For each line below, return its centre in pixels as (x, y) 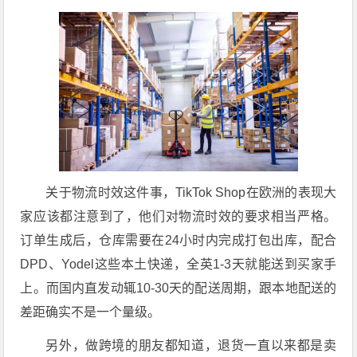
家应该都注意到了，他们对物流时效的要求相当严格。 (178, 216)
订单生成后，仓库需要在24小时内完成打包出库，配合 (178, 240)
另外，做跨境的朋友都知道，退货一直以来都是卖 (191, 345)
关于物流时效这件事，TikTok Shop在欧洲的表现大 (191, 192)
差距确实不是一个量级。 (90, 312)
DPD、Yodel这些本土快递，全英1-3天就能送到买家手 (178, 264)
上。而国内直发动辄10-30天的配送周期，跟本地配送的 (178, 288)
